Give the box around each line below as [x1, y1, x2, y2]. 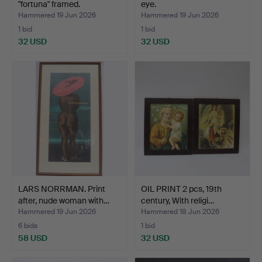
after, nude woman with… [18, 195, 109, 206]
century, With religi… [141, 195, 214, 206]
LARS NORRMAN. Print [18, 183, 105, 194]
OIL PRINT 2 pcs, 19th [141, 183, 222, 194]
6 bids [18, 220, 37, 230]
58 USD [18, 232, 47, 243]
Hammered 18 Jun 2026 [141, 206, 219, 216]
